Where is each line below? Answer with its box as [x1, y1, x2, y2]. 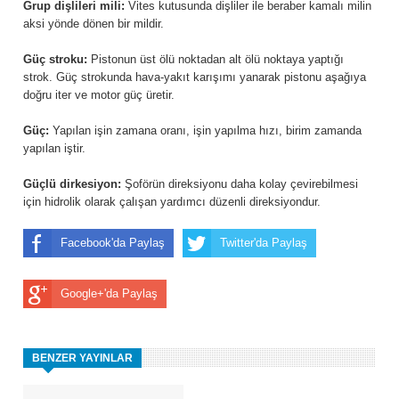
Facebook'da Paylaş [61, 236, 165, 250]
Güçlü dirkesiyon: [23, 177, 121, 191]
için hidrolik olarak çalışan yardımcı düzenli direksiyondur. [23, 195, 321, 209]
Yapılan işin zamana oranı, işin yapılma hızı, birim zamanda [49, 124, 362, 138]
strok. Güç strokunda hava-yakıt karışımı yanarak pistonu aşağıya [23, 70, 366, 85]
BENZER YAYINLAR [32, 351, 133, 364]
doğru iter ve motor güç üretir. [23, 88, 175, 102]
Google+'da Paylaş [61, 287, 158, 301]
